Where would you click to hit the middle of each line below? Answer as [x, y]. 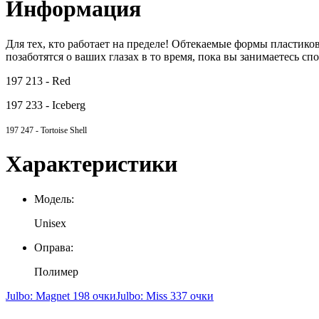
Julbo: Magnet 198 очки [61, 296]
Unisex [50, 223]
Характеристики [91, 164]
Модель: [54, 199]
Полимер [56, 271]
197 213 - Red [38, 80]
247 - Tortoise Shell [54, 130]
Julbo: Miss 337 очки [165, 296]
